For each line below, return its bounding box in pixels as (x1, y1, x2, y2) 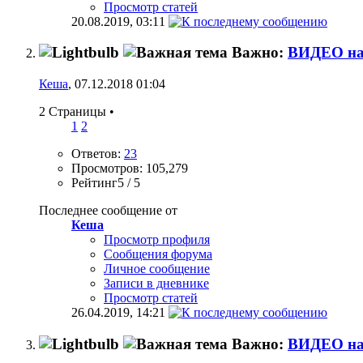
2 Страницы (39, 105, 109, 119)
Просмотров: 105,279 (71, 161, 188, 176)
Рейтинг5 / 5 (71, 176, 140, 190)
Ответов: (71, 147, 124, 161)
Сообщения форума (104, 247, 212, 262)
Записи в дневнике (104, 276, 209, 291)
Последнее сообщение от (39, 203, 177, 218)
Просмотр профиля (104, 233, 210, 247)
